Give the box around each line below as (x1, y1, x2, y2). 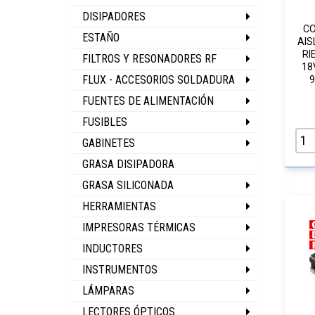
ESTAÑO (82, 31, 120, 44)
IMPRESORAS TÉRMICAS (82, 221, 195, 234)
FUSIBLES (82, 115, 127, 129)
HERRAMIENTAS (82, 200, 156, 213)
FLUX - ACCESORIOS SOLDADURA (82, 73, 235, 86)
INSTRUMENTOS (82, 263, 157, 276)
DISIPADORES (82, 10, 146, 23)
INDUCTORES (82, 242, 143, 255)
